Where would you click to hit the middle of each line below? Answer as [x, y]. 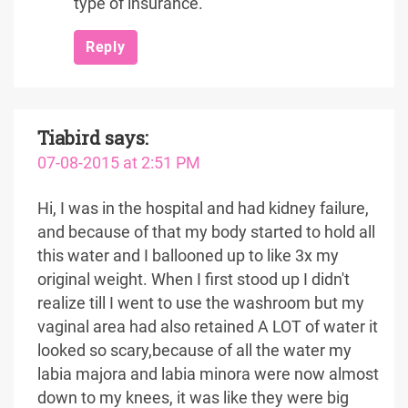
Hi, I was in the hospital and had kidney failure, [203, 209]
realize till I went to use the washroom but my [201, 303]
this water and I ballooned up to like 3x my [188, 256]
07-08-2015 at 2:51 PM [119, 163]
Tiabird [69, 138]
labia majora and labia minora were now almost [208, 374]
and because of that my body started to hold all [206, 232]
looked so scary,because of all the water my [194, 351]
